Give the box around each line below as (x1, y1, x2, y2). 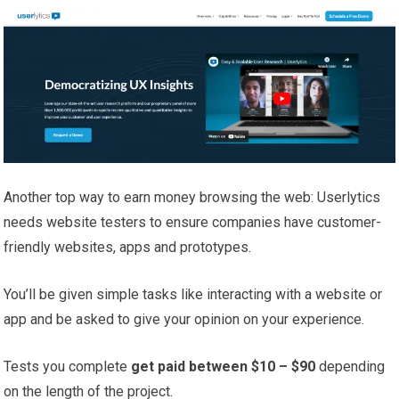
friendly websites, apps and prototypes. (4, 239, 252, 256)
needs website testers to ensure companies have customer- (4, 214, 382, 232)
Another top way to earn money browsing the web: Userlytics (4, 189, 381, 207)
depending (315, 358, 386, 376)
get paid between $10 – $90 (131, 358, 316, 376)
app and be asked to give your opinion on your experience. (4, 311, 365, 329)
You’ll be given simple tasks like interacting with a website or (4, 286, 383, 304)
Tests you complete (4, 358, 132, 376)
